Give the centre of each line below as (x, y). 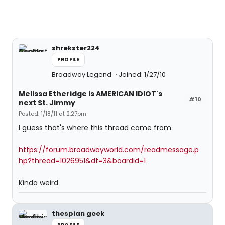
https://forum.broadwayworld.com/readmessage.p (109, 150)
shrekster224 (76, 48)
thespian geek (78, 214)
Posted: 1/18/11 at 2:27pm (52, 114)
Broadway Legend (82, 75)
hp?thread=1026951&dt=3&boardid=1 (82, 161)
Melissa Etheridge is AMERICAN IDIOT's (90, 94)
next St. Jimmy (47, 103)
